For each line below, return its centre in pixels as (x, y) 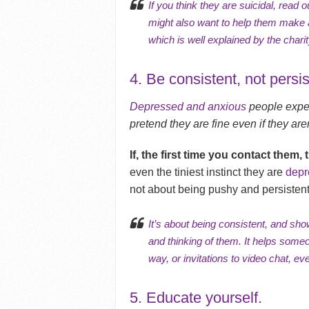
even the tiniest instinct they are (208, 172)
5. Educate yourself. (196, 298)
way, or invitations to (196, 259)
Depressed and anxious (188, 107)
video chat (266, 259)
